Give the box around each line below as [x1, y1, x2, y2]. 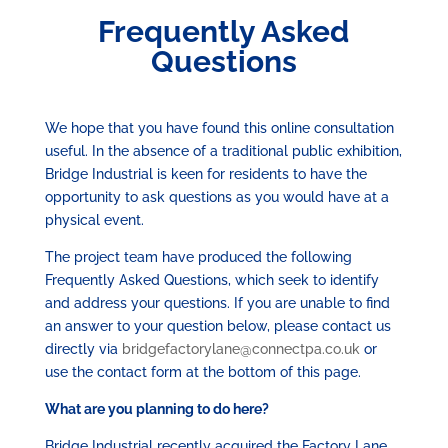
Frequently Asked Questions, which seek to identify [44, 271, 379, 288]
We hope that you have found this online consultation [44, 119, 394, 136]
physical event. [44, 211, 144, 228]
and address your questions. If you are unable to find [44, 294, 390, 311]
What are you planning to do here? [44, 400, 269, 417]
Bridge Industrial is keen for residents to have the [44, 165, 367, 182]
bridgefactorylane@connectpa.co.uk [121, 340, 360, 357]
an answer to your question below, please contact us [44, 317, 391, 334]
